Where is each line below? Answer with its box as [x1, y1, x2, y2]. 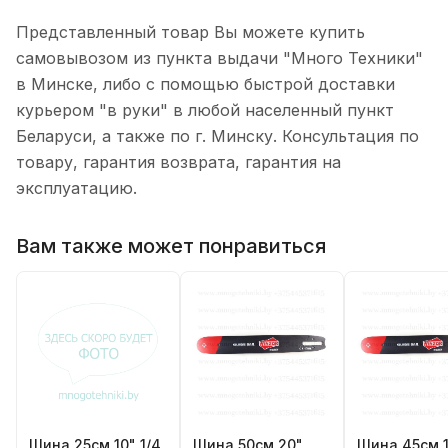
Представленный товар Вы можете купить [16, 22, 365, 43]
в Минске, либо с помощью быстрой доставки [16, 74, 395, 95]
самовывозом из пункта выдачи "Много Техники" [16, 48, 423, 69]
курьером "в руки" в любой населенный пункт [16, 100, 394, 121]
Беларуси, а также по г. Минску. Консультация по [16, 126, 419, 147]
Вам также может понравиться [16, 233, 326, 258]
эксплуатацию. [16, 178, 137, 199]
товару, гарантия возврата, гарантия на [16, 152, 341, 173]
